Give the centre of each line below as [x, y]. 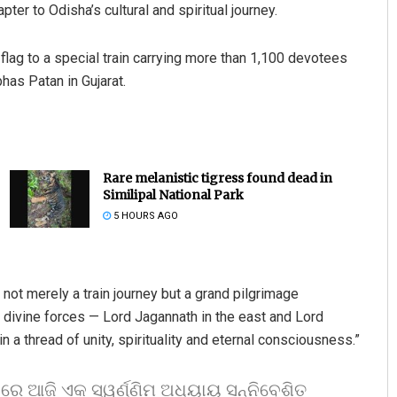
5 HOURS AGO [144, 216]
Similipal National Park [173, 195]
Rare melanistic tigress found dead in [217, 179]
